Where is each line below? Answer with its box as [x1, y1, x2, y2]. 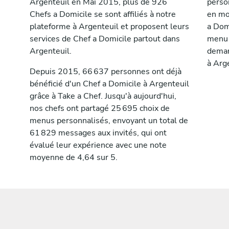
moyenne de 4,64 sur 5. [30, 152, 118, 163]
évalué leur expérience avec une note [30, 140, 167, 151]
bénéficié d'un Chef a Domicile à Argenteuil [30, 78, 189, 89]
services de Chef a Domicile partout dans [30, 33, 180, 44]
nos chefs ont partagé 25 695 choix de [30, 103, 170, 114]
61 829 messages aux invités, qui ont [30, 127, 167, 139]
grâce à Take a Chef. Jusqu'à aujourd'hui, [30, 90, 176, 102]
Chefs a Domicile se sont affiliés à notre [30, 9, 176, 20]
